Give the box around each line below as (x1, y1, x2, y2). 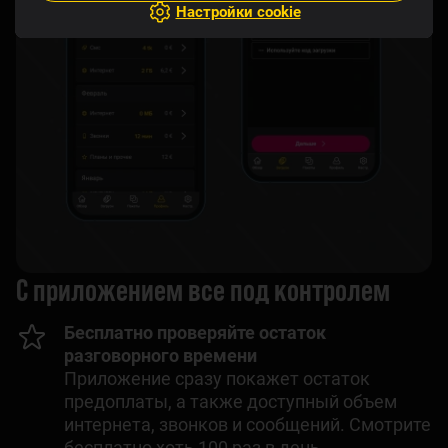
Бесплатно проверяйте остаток (64, 321, 326, 343)
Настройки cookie (175, 2, 301, 21)
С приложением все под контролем (16, 268, 390, 307)
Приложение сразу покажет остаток (64, 367, 370, 389)
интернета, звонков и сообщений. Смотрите (64, 413, 431, 435)
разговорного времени (64, 344, 257, 366)
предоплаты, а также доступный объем (64, 390, 397, 412)
